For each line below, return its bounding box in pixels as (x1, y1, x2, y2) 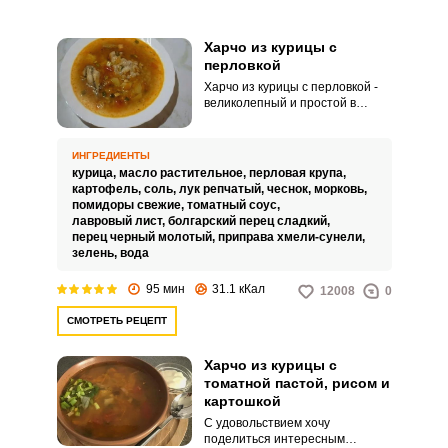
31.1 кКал (211, 281, 265, 296)
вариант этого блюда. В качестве (203, 128, 390, 142)
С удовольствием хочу (203, 416, 330, 430)
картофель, (71, 182, 144, 196)
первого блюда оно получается (203, 144, 381, 158)
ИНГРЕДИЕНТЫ (71, 150, 150, 161)
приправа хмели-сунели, (217, 230, 368, 244)
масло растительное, (118, 166, 249, 180)
